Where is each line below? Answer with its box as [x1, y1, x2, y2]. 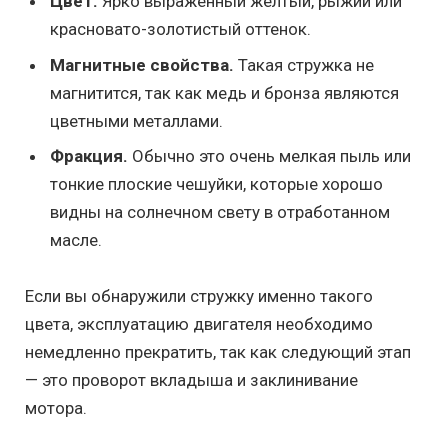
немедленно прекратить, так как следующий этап [25, 342, 411, 363]
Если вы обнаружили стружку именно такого [25, 286, 373, 307]
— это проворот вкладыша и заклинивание [25, 370, 358, 391]
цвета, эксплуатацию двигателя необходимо [25, 314, 373, 335]
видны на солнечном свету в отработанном [50, 202, 390, 223]
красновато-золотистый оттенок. [50, 19, 311, 40]
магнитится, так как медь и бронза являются [50, 82, 399, 103]
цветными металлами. [50, 110, 223, 131]
